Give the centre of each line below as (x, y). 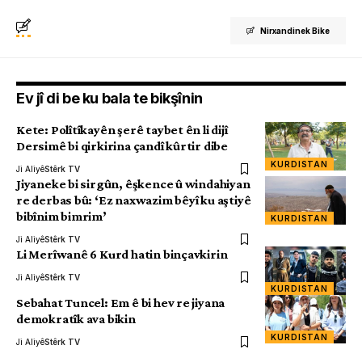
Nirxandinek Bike (295, 31)
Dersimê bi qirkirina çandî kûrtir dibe (122, 146)
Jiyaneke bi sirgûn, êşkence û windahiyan (133, 184)
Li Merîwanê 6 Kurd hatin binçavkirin (122, 255)
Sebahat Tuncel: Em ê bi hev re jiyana (121, 303)
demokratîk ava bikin (76, 319)
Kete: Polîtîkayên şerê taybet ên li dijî (122, 130)
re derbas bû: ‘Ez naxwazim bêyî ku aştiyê (134, 200)
